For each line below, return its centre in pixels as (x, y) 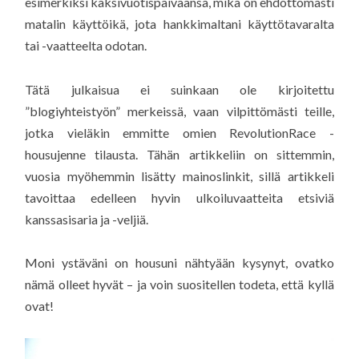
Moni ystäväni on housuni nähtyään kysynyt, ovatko (179, 262)
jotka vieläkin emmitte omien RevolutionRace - (179, 132)
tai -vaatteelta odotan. (86, 46)
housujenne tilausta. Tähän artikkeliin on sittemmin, (179, 154)
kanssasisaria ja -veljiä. (87, 219)
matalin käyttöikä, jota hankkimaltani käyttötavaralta (179, 24)
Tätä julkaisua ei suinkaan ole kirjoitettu (179, 89)
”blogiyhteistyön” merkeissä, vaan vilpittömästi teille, (179, 111)
